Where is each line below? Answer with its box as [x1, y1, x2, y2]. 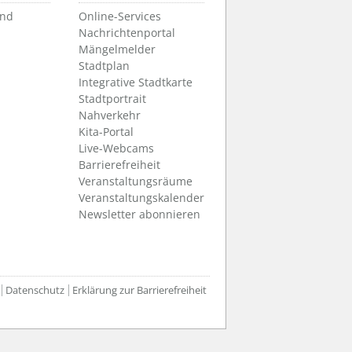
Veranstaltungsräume [79, 174, 192, 189]
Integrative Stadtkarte [79, 75, 192, 90]
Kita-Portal [79, 124, 134, 140]
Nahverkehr [79, 108, 141, 123]
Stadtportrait [79, 91, 146, 107]
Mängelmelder [79, 42, 156, 57]
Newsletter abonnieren [79, 207, 200, 222]
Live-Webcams [79, 141, 154, 156]
